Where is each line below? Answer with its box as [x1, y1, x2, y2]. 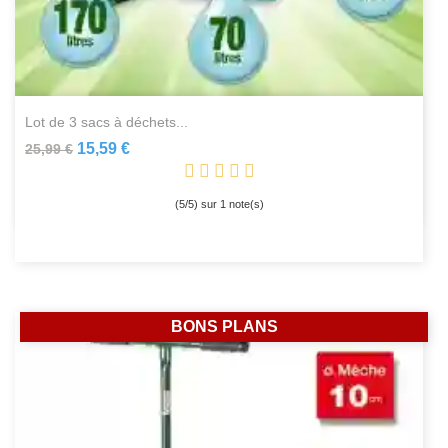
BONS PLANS [170, 318, 278, 336]
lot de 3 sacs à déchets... [33, 114, 188, 131]
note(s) [225, 198, 264, 211]
